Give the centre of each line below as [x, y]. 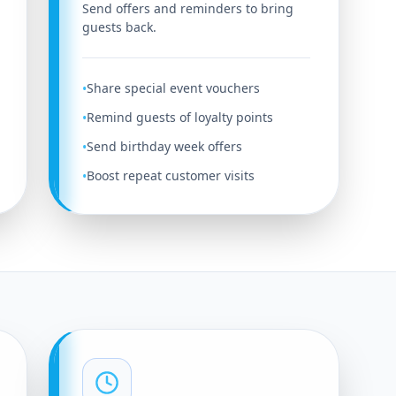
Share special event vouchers [173, 88]
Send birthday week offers [164, 146]
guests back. [119, 27]
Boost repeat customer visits [170, 175]
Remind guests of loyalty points [179, 117]
